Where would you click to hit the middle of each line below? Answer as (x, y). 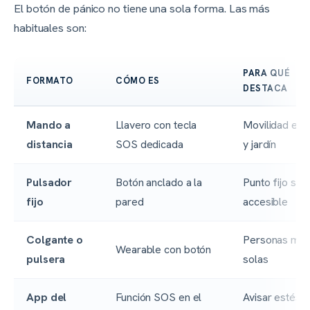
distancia (50, 145)
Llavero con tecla (156, 125)
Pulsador (49, 183)
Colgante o (55, 240)
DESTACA (265, 89)
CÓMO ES (138, 81)
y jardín (260, 145)
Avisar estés (272, 298)
